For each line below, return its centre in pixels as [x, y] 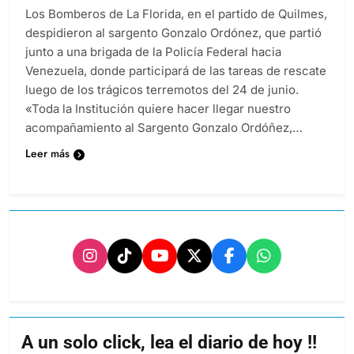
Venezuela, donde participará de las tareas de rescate [176, 71]
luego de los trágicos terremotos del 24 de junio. [162, 90]
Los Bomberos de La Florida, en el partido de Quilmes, [176, 14]
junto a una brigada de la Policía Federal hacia [153, 52]
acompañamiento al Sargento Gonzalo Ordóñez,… [164, 128]
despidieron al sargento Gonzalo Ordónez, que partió [173, 33]
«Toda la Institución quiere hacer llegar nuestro [158, 109]
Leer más [47, 154]
